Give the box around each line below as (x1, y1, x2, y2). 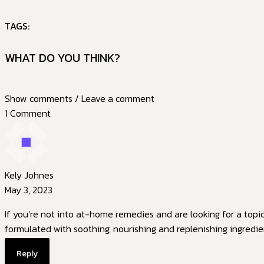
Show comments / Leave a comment (5, 91, 154, 105)
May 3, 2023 (5, 183, 52, 197)
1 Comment (5, 106, 51, 120)
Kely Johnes (5, 168, 54, 182)
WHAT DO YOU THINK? (5, 49, 120, 67)
